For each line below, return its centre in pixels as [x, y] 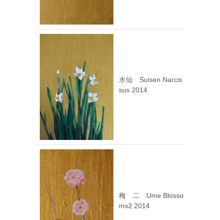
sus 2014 [133, 90]
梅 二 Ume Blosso [151, 196]
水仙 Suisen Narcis [151, 80]
